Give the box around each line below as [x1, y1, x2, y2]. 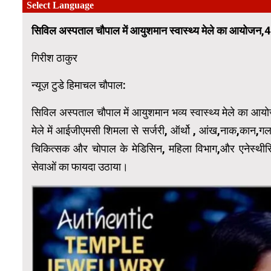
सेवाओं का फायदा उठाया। [31, 160, 128, 174]
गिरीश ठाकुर [31, 51, 77, 65]
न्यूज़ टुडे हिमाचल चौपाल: [31, 79, 126, 92]
